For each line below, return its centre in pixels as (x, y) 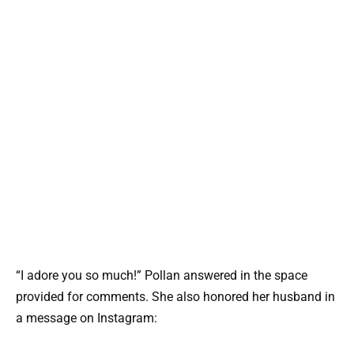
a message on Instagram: (87, 318)
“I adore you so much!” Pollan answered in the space (162, 275)
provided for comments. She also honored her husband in (175, 296)
